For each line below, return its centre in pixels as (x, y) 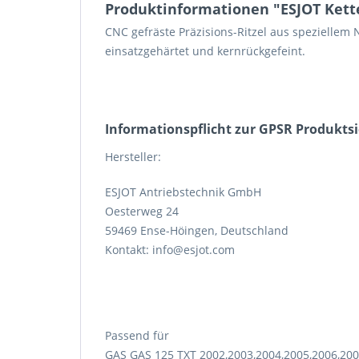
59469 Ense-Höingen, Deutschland (197, 230)
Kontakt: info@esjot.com (170, 250)
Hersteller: (133, 157)
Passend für (137, 335)
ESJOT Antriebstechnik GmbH (183, 192)
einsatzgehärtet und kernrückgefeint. (205, 51)
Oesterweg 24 (142, 211)
